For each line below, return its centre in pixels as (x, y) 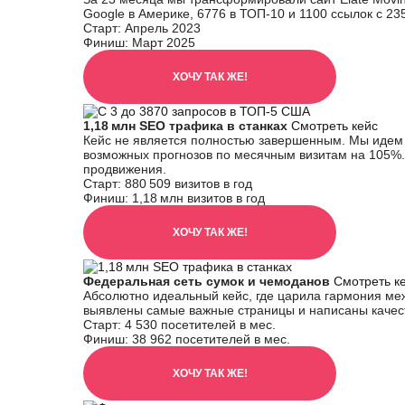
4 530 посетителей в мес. (200, 325)
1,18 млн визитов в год (198, 198)
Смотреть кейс (334, 126)
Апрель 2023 (163, 28)
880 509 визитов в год (188, 184)
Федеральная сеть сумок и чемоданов (208, 281)
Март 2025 (164, 42)
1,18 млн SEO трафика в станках (187, 126)
